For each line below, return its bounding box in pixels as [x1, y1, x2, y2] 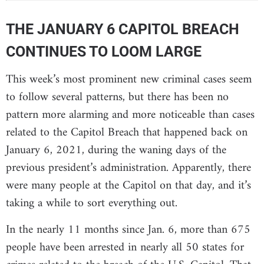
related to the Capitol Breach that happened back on [6, 123, 247, 144]
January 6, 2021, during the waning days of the [6, 140, 226, 161]
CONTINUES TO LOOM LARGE [6, 43, 202, 61]
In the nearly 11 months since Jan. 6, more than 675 [6, 219, 250, 240]
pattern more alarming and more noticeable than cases [6, 105, 255, 126]
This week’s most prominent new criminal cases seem [6, 70, 252, 91]
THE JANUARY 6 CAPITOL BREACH [6, 21, 239, 38]
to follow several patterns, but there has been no [6, 87, 229, 108]
